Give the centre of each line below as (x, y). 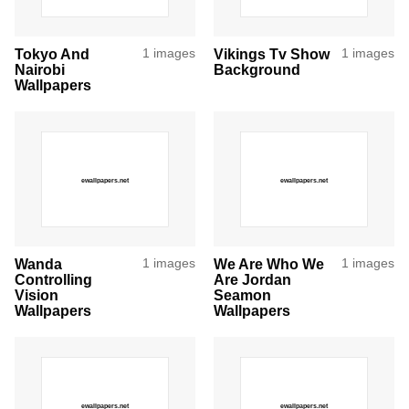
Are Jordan (252, 279)
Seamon (242, 295)
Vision (37, 295)
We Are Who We (269, 264)
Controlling (53, 279)
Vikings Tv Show (272, 54)
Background (257, 69)
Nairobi (40, 69)
